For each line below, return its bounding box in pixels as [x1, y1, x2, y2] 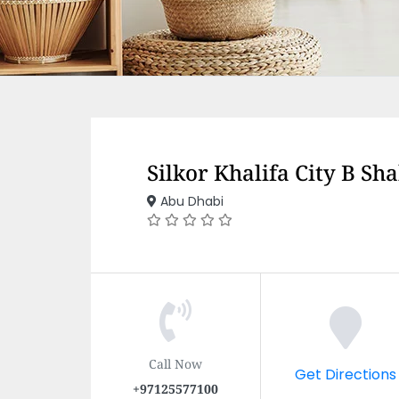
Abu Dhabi [157, 192, 224, 210]
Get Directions [294, 363, 396, 384]
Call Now [149, 354, 202, 371]
